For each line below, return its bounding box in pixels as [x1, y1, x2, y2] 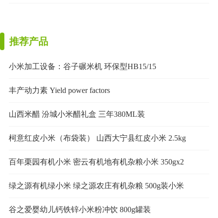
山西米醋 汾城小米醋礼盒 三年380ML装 [8, 109, 145, 118]
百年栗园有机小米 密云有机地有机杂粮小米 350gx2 [8, 157, 184, 166]
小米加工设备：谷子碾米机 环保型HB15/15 [8, 62, 156, 71]
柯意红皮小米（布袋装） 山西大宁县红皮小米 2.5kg [8, 133, 186, 142]
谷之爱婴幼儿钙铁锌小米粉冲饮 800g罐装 [8, 205, 151, 214]
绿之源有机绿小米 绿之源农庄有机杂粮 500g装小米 [8, 181, 184, 190]
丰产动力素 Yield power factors [8, 86, 110, 94]
